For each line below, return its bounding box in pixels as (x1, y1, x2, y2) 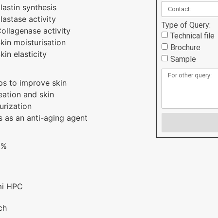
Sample (170, 54, 196, 64)
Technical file (170, 31, 215, 40)
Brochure (170, 42, 200, 52)
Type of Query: (161, 20, 211, 30)
